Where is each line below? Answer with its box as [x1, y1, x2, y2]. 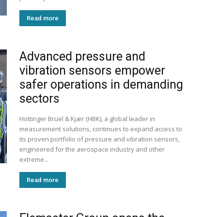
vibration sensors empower [19, 63, 165, 77]
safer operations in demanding [19, 77, 183, 92]
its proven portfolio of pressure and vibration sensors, [19, 135, 180, 143]
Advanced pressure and [19, 49, 145, 63]
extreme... [19, 155, 48, 164]
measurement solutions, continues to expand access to [19, 124, 182, 133]
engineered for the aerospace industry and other [19, 145, 165, 154]
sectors [19, 92, 60, 106]
